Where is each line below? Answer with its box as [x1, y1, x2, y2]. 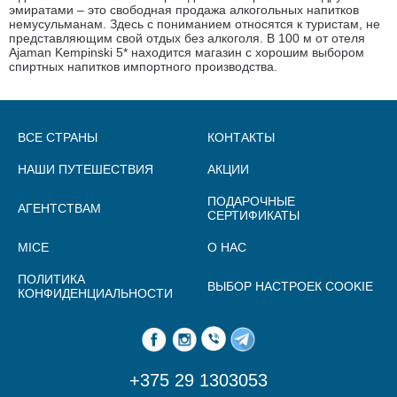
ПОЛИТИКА [18, 272, 85, 286]
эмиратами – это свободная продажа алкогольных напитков [9, 3, 359, 17]
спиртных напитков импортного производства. [9, 59, 277, 74]
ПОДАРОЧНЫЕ [206, 194, 295, 208]
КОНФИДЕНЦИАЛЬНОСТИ [18, 286, 173, 300]
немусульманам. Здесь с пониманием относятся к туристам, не [9, 17, 380, 31]
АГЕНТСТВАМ [18, 201, 101, 215]
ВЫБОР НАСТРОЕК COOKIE [206, 279, 373, 293]
